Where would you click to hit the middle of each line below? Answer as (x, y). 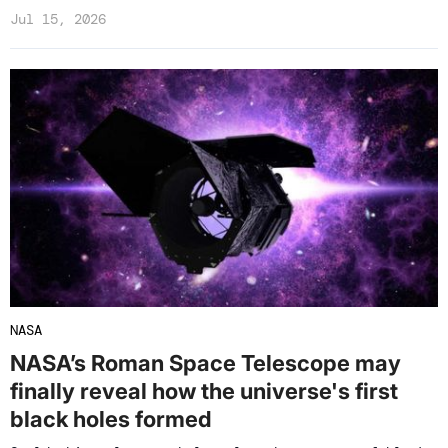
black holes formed (111, 418)
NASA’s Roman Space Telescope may (205, 362)
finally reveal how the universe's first (204, 390)
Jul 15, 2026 (58, 18)
